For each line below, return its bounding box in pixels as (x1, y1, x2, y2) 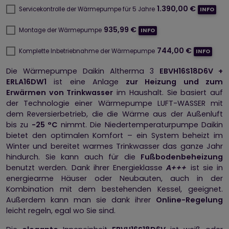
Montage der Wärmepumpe (19, 26, 102, 34)
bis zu (6, 119, 32, 130)
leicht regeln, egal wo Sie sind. (6, 205, 116, 216)
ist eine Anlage (47, 76, 119, 87)
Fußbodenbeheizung (141, 151, 223, 162)
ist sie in (190, 162, 223, 173)
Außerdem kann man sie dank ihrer (6, 194, 156, 205)
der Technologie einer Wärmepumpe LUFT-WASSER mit (6, 98, 223, 108)
